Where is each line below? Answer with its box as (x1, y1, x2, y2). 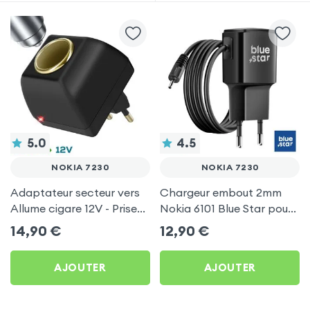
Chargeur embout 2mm (160, 185, 282, 199)
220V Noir (10, 217, 62, 231)
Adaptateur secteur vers (10, 185, 140, 199)
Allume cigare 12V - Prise (10, 201, 137, 215)
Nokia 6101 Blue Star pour (160, 201, 293, 215)
